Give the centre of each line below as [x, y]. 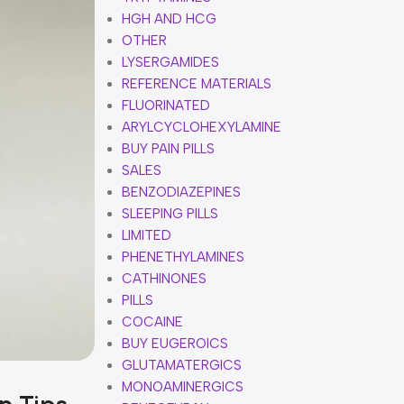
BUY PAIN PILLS [168, 149]
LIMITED [146, 235]
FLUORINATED [165, 106]
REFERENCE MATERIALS [196, 84]
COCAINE [152, 322]
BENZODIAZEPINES [181, 192]
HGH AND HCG [169, 19]
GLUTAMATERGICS [181, 365]
